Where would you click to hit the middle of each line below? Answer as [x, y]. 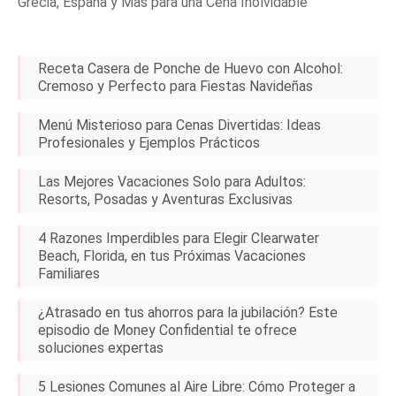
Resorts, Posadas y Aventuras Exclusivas [165, 199]
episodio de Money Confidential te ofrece [168, 330]
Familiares [69, 273]
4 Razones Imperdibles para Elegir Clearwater [179, 238]
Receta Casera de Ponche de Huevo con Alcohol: [190, 68]
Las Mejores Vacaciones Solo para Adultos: [172, 181]
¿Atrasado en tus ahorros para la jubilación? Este [188, 312]
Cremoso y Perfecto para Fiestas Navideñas [175, 86]
